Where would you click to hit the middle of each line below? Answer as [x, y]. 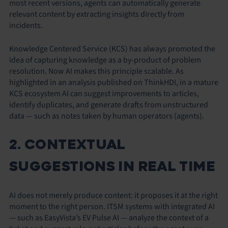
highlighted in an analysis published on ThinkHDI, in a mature [114, 82]
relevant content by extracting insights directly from [97, 14]
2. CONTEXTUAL [67, 144]
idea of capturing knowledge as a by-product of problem [105, 60]
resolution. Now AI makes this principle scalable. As [96, 71]
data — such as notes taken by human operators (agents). [107, 116]
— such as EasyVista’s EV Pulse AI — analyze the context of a [109, 218]
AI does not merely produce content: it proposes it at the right [113, 195]
